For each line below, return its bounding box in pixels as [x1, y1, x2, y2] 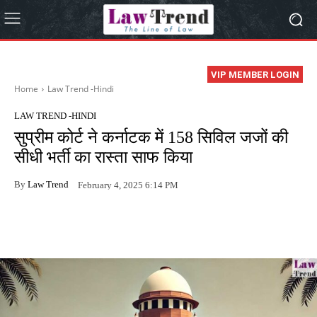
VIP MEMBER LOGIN [211, 69, 299, 81]
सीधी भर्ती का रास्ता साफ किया [14, 148, 192, 167]
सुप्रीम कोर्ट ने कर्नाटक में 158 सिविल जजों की [14, 128, 288, 147]
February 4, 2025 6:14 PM [78, 179, 178, 190]
